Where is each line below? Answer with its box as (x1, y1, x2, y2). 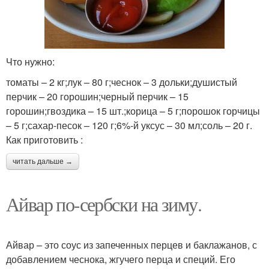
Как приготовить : (6, 133, 83, 147)
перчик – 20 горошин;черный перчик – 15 (6, 89, 189, 104)
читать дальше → (13, 157, 73, 166)
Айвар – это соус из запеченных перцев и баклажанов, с (6, 238, 257, 252)
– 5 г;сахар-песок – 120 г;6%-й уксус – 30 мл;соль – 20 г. (6, 118, 252, 133)
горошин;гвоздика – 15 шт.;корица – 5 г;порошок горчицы (6, 104, 260, 118)
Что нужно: (6, 55, 55, 69)
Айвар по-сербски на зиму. (6, 191, 201, 217)
